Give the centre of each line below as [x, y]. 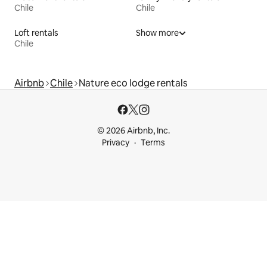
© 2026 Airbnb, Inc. [133, 131]
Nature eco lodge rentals [133, 83]
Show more [157, 33]
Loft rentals [36, 33]
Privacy [116, 143]
